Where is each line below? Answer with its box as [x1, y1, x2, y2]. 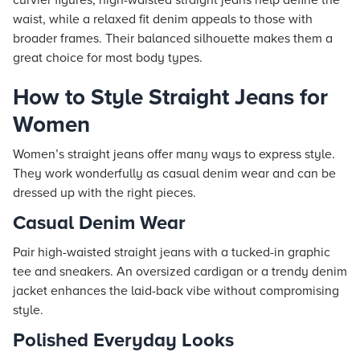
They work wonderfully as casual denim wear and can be [13, 166, 336, 182]
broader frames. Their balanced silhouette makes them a [13, 31, 333, 47]
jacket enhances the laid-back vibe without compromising [13, 283, 339, 299]
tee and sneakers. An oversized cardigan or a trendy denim [13, 264, 347, 280]
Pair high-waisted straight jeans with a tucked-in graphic [13, 244, 330, 260]
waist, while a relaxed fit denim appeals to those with [13, 11, 313, 27]
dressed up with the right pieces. [13, 185, 196, 201]
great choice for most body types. [13, 50, 202, 66]
